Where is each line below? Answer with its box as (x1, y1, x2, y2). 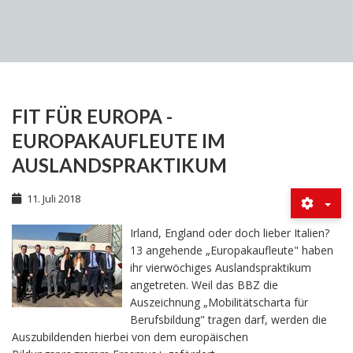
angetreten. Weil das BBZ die (130, 277, 278, 292)
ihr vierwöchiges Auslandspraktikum (130, 259, 311, 275)
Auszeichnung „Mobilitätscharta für (130, 294, 308, 310)
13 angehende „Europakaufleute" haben (130, 242, 333, 258)
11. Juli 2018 (27, 191, 80, 206)
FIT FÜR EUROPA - (12, 104, 173, 128)
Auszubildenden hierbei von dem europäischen (12, 329, 248, 344)
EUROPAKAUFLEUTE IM (12, 128, 225, 152)
